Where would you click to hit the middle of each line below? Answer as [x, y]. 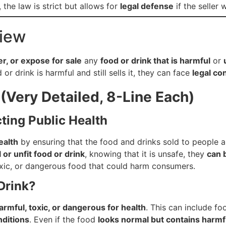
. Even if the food [64, 220]
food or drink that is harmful [155, 60]
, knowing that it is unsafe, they [146, 154]
